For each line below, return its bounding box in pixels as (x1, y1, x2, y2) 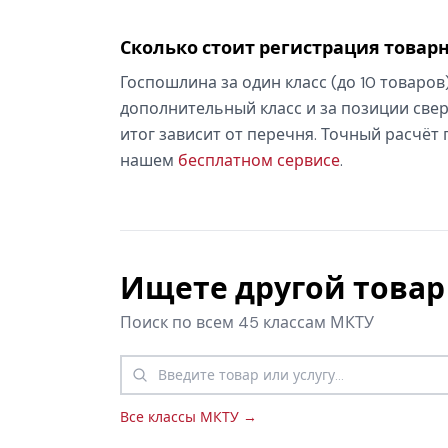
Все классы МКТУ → (120, 408, 257, 427)
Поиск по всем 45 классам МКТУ (120, 312, 374, 334)
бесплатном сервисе (178, 150, 340, 172)
